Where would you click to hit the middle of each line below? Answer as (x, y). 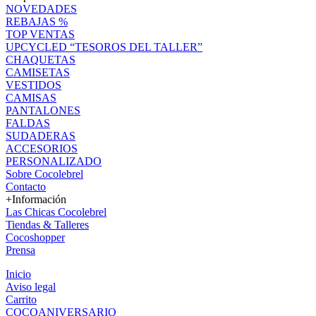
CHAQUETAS (41, 59)
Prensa (20, 250)
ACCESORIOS (42, 148)
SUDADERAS (41, 135)
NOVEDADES (41, 8)
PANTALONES (43, 110)
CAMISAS (31, 97)
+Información (36, 199)
